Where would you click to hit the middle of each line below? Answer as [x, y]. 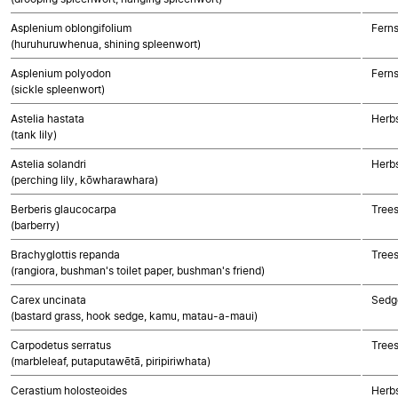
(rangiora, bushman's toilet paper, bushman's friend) [138, 271]
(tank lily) [34, 135]
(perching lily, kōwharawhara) [84, 180]
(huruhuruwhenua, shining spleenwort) [106, 44]
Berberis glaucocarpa [64, 209]
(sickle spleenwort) [58, 89]
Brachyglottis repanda [65, 255]
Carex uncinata [48, 300]
